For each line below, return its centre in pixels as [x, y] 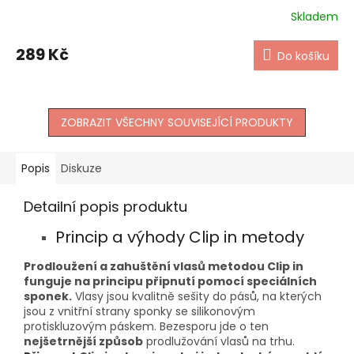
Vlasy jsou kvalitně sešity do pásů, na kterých [197, 296]
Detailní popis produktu [105, 206]
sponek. [48, 296]
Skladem [314, 17]
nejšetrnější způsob [83, 341]
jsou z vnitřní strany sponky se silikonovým [139, 311]
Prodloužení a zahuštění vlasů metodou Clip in [164, 266]
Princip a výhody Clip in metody [180, 237]
